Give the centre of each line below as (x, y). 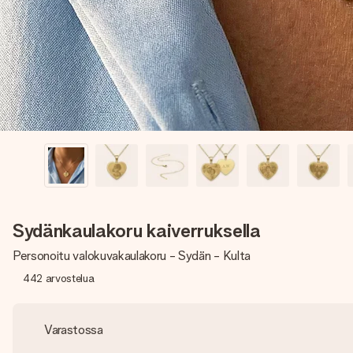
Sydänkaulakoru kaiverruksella (137, 230)
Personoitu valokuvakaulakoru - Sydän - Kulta (132, 256)
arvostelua (70, 278)
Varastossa (74, 330)
